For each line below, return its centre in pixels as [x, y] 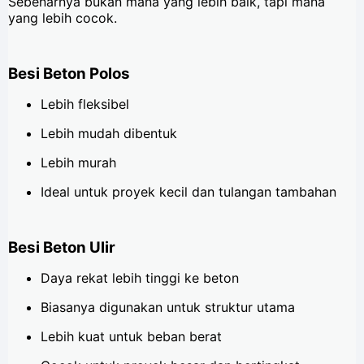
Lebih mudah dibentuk [109, 134]
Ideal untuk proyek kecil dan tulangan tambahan [188, 192]
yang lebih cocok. [63, 18]
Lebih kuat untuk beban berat [131, 336]
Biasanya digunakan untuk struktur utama [168, 307]
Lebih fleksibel [85, 104]
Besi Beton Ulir [62, 247]
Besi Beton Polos [69, 74]
